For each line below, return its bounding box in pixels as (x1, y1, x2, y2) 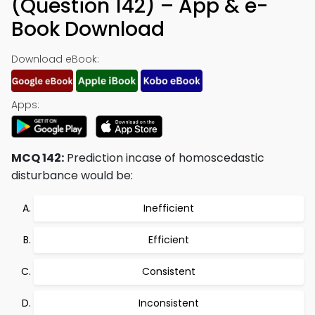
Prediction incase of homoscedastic (64, 150, 264, 166)
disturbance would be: (11, 167, 133, 184)
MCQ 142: (11, 150, 64, 166)
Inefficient (143, 201, 194, 215)
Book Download (11, 15, 165, 43)
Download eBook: (11, 52, 99, 66)
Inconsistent (139, 296, 199, 310)
